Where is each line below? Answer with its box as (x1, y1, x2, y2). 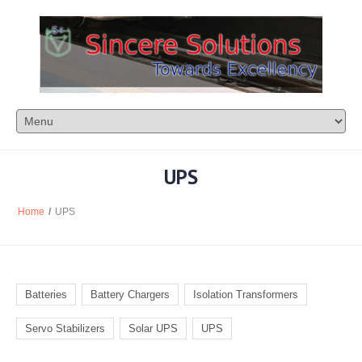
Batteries (25, 288, 67, 301)
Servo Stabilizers (25, 322, 105, 335)
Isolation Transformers (193, 288, 298, 301)
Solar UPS (128, 322, 178, 335)
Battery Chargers (90, 288, 170, 301)
